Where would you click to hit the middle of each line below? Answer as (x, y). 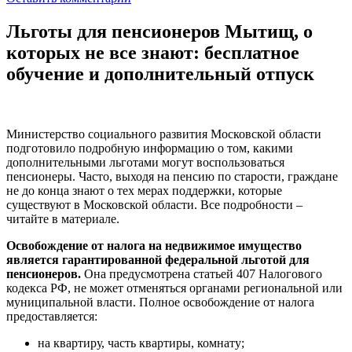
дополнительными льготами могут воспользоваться (145, 162)
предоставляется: (52, 316)
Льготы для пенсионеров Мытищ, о (159, 31)
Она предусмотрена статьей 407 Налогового (202, 273)
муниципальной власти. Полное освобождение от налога (160, 302)
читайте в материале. (63, 218)
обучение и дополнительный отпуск (160, 73)
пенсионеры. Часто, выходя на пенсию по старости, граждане (172, 176)
